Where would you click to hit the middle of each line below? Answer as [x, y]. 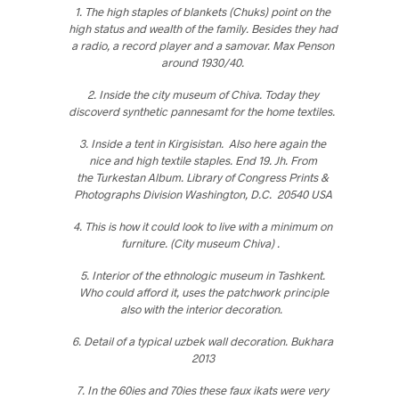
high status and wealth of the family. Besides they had [203, 28]
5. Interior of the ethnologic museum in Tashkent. [203, 275]
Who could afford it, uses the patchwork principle [203, 292]
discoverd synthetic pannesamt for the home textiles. [203, 111]
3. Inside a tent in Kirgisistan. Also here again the [203, 143]
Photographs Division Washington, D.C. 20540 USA [203, 194]
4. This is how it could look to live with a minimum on [203, 226]
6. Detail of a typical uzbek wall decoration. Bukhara [203, 341]
